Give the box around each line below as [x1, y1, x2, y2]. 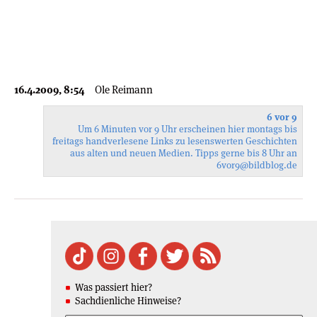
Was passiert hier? [75, 280, 152, 294]
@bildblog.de [240, 158, 297, 171]
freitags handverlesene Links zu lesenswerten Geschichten [52, 134, 297, 147]
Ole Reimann [95, 82, 153, 96]
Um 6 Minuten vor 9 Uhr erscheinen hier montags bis [78, 122, 297, 135]
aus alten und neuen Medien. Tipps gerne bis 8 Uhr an [70, 146, 297, 159]
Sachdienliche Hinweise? [75, 294, 181, 307]
